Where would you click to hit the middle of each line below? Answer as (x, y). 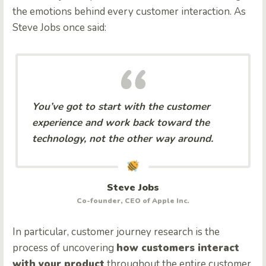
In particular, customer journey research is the (116, 232)
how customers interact (178, 248)
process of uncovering (64, 248)
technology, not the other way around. (123, 138)
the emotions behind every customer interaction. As (129, 11)
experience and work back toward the (121, 122)
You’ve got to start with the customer (121, 106)
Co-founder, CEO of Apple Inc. (133, 200)
